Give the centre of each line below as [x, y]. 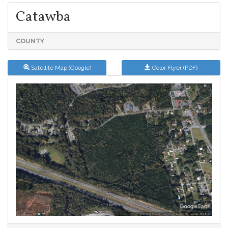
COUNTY [30, 41]
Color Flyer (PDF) [174, 68]
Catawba [43, 17]
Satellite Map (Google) [60, 68]
